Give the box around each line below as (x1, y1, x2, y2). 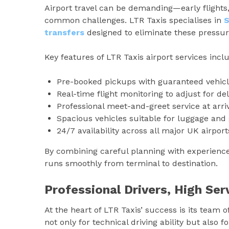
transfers (44, 27, 84, 37)
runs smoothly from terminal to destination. (44, 158, 218, 168)
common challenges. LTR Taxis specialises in (44, 15, 224, 25)
